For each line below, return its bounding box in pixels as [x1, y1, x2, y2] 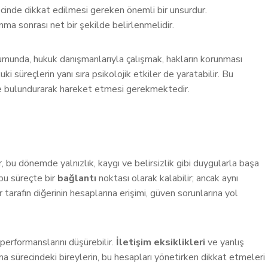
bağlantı [57, 172, 96, 185]
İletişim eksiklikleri [116, 236, 205, 249]
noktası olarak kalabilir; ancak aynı [96, 172, 238, 185]
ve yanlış [205, 236, 244, 249]
